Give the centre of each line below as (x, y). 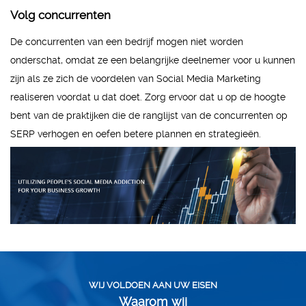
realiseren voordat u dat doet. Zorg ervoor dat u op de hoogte (148, 97)
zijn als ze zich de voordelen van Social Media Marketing (136, 78)
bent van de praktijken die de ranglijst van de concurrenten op (149, 115)
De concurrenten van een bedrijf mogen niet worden (127, 41)
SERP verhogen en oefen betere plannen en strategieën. (136, 134)
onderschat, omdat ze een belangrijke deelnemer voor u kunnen (153, 60)
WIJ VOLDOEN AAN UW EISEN (153, 286)
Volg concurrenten (60, 15)
